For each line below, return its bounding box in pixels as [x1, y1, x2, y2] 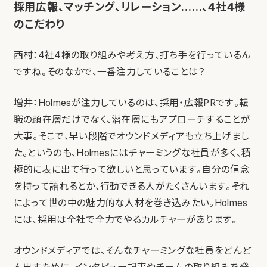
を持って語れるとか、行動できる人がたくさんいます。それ [13, 181, 250, 193]
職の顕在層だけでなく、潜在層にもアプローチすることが [13, 114, 250, 126]
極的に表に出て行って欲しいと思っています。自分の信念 [13, 164, 250, 176]
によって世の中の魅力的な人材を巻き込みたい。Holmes [13, 197, 248, 209]
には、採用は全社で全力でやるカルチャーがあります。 [13, 214, 237, 226]
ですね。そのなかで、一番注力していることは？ [13, 66, 206, 78]
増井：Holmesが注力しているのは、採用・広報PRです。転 [13, 97, 249, 109]
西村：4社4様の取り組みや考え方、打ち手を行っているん [13, 49, 251, 61]
